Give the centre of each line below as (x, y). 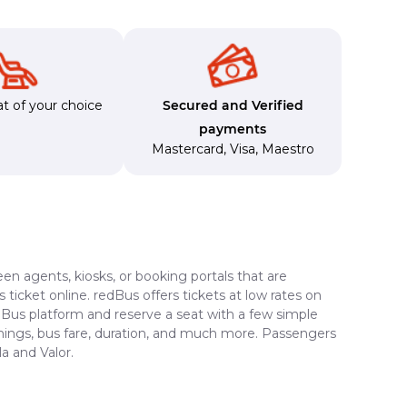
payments (233, 129)
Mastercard (187, 149)
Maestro (288, 149)
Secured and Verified (233, 105)
